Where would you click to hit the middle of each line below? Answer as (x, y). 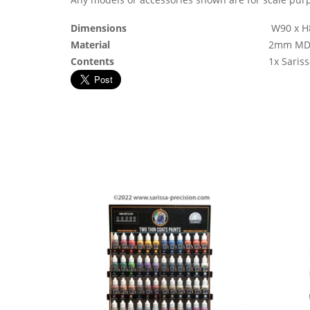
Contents (92, 61)
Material (90, 45)
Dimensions (99, 28)
